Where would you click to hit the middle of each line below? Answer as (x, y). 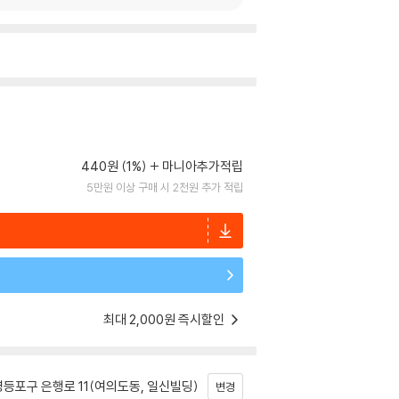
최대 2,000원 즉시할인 (165, 319)
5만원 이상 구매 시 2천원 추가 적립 (165, 187)
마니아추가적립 (203, 166)
